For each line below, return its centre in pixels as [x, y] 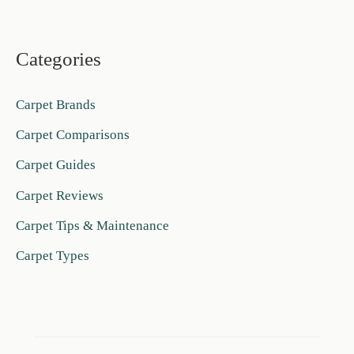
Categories [58, 59]
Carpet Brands [56, 104]
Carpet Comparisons [73, 135]
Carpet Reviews [60, 195]
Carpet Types [53, 256]
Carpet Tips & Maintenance [92, 225]
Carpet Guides [56, 165]
